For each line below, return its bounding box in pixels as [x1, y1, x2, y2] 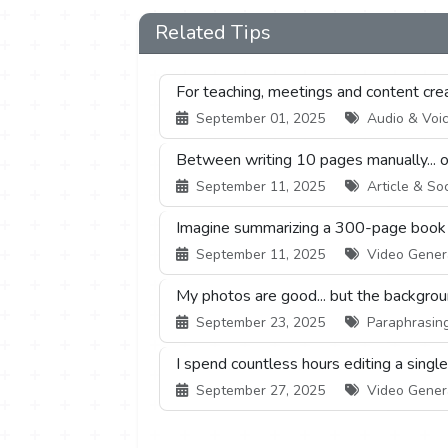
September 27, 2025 [192, 381, 329, 401]
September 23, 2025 [192, 313, 329, 333]
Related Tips [155, 19, 271, 47]
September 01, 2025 [192, 109, 329, 129]
